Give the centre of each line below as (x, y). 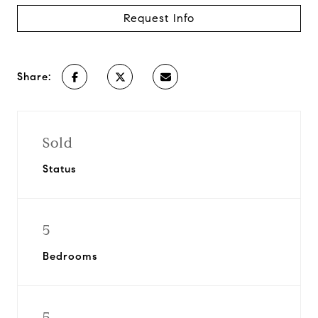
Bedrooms (70, 256)
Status (59, 169)
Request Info (159, 18)
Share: (34, 77)
